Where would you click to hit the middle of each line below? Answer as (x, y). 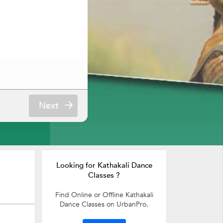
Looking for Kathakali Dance (104, 165)
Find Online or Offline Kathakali (104, 195)
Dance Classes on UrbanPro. (104, 204)
